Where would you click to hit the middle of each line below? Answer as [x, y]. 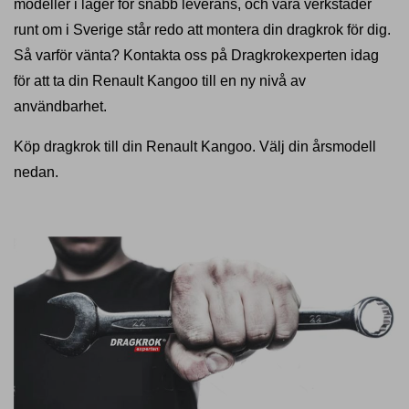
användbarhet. [60, 106]
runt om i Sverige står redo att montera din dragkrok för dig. [202, 30]
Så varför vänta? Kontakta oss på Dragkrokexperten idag [196, 55]
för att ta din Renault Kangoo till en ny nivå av [160, 81]
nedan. [36, 172]
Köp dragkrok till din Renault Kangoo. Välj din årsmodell [195, 147]
